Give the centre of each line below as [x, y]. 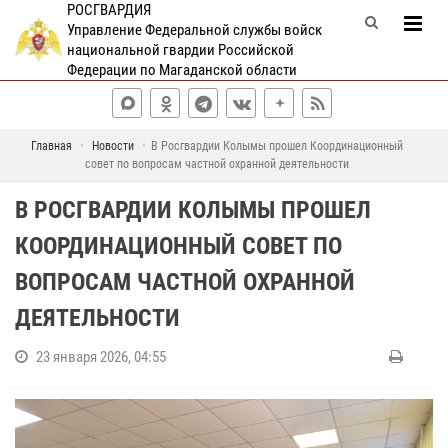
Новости [112, 146]
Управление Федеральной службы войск [194, 30]
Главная [51, 146]
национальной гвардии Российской [180, 50]
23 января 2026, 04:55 [101, 357]
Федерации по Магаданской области [181, 70]
